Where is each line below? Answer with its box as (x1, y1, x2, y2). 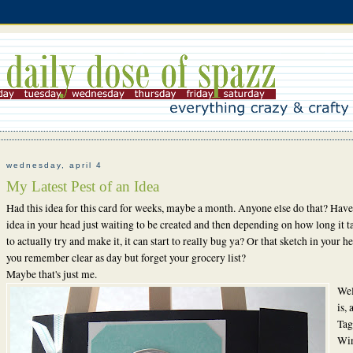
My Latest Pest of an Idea (6, 177, 159, 195)
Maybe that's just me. (6, 266, 97, 281)
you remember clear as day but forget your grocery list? (6, 250, 246, 265)
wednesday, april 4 (6, 161, 102, 170)
